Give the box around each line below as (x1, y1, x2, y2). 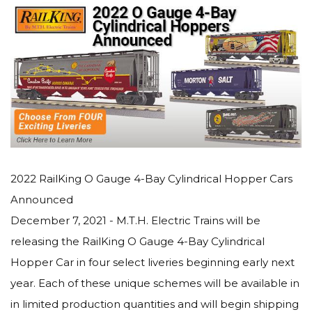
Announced (10, 193, 73, 206)
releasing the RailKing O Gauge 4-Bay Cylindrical (10, 235, 265, 248)
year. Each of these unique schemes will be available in (10, 276, 299, 290)
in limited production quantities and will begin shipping (10, 297, 299, 311)
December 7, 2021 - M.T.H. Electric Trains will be (10, 214, 260, 227)
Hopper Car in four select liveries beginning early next (10, 256, 295, 269)
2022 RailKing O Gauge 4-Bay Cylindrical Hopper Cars (10, 172, 292, 185)
